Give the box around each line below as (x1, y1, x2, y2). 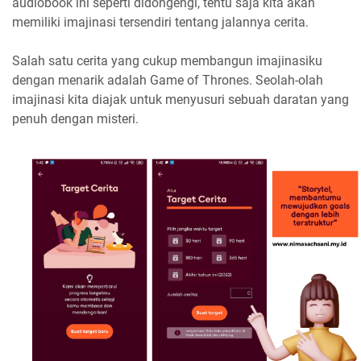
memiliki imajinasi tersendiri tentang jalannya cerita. (12, 14, 309, 30)
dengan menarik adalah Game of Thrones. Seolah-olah (12, 72, 323, 88)
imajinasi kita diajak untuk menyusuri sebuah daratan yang (12, 91, 349, 107)
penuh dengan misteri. (12, 110, 139, 127)
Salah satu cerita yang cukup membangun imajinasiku (12, 52, 322, 68)
